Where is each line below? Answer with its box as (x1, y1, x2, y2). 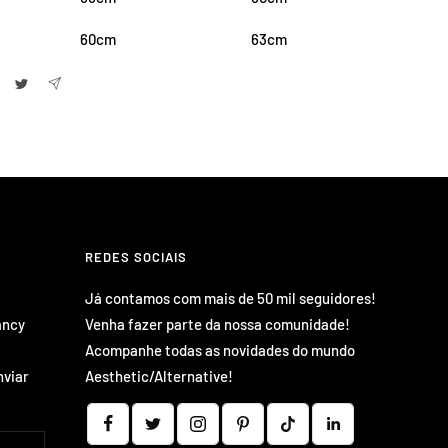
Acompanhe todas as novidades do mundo (85, 340, 356, 359)
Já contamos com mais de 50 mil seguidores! (85, 288, 377, 307)
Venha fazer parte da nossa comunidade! (85, 314, 351, 333)
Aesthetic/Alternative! (85, 366, 234, 385)
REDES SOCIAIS (85, 248, 188, 265)
